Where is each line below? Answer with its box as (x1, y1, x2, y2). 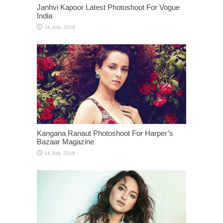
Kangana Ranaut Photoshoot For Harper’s (37, 129, 173, 137)
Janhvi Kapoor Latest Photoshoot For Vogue (37, 3, 180, 11)
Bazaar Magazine (37, 137, 94, 146)
